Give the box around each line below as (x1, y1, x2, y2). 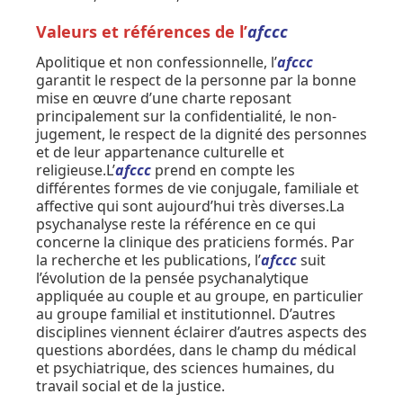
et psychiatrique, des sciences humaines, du (36, 357, 335, 378)
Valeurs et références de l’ (36, 20, 247, 42)
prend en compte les (151, 159, 295, 180)
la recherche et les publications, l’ (36, 249, 261, 270)
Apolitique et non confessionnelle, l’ (36, 51, 277, 72)
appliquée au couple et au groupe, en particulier (36, 285, 363, 306)
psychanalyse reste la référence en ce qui (36, 213, 316, 234)
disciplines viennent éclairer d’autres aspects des (36, 321, 367, 342)
